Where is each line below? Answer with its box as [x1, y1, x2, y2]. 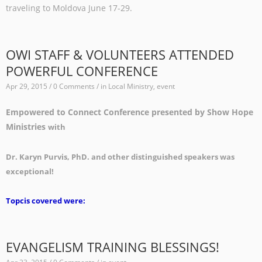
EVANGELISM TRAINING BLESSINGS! [6, 238, 219, 256]
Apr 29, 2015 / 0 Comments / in [6, 81, 108, 92]
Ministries [6, 121, 46, 133]
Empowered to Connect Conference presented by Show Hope [6, 106, 253, 118]
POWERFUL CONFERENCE [6, 63, 158, 80]
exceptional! [6, 166, 54, 177]
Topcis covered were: [6, 195, 85, 206]
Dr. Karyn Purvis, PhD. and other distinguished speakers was [6, 151, 235, 162]
